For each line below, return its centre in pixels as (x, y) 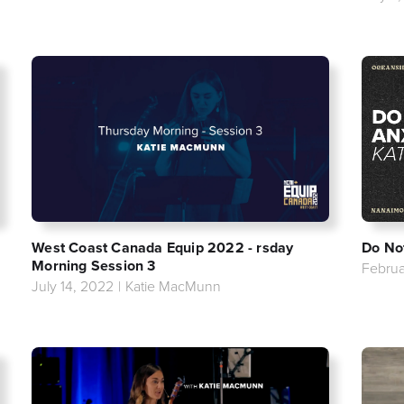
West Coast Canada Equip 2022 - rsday (163, 248)
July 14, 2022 (73, 286)
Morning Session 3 (94, 266)
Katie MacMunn (174, 286)
